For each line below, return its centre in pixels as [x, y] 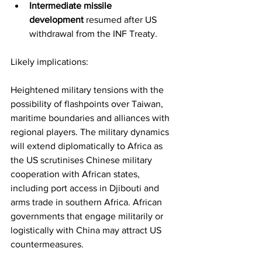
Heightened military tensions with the [88, 89]
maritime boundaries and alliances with [91, 118]
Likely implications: [49, 61]
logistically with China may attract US [87, 230]
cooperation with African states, [76, 174]
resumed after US [121, 19]
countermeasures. [47, 244]
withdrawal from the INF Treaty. [93, 33]
